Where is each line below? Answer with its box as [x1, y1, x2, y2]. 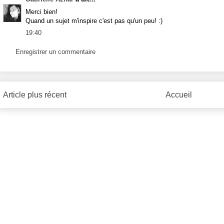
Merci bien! [25, 7, 57, 15]
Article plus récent [3, 90, 66, 99]
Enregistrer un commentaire [15, 47, 95, 55]
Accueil [165, 90, 192, 99]
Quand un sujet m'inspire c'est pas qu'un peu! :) [25, 16, 162, 24]
